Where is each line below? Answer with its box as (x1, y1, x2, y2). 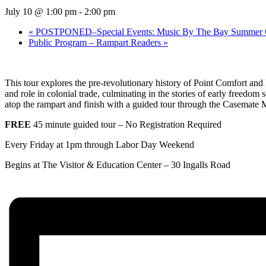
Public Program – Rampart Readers (28, 37, 163, 47)
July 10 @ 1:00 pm (5, 6, 77, 17)
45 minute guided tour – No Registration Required (31, 119, 221, 129)
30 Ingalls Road (171, 159, 230, 170)
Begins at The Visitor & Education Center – (5, 159, 171, 170)
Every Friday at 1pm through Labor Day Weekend (5, 139, 194, 150)
